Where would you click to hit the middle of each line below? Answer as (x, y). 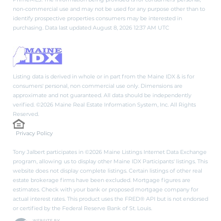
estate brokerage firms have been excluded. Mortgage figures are (102, 180)
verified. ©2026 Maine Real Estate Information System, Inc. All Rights (104, 104)
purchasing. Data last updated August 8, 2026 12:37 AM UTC (91, 27)
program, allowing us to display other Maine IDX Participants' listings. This (110, 161)
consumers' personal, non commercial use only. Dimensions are (98, 86)
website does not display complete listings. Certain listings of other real (108, 170)
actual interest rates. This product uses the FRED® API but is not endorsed (110, 199)
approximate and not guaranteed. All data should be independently (102, 95)
